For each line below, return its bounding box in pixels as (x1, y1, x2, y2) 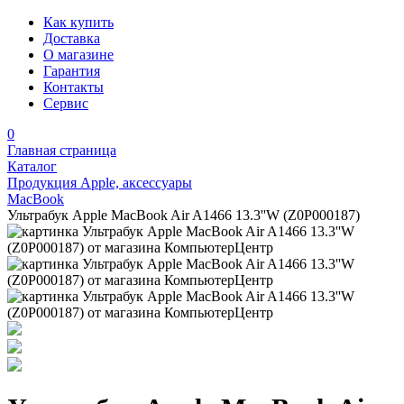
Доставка (43, 31, 100, 46)
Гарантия (43, 63, 100, 78)
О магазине (43, 47, 114, 62)
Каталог (7, 159, 57, 174)
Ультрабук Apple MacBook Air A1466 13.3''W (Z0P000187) (7, 207, 360, 223)
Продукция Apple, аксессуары (7, 175, 192, 190)
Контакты (43, 79, 104, 95)
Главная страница (7, 142, 116, 158)
